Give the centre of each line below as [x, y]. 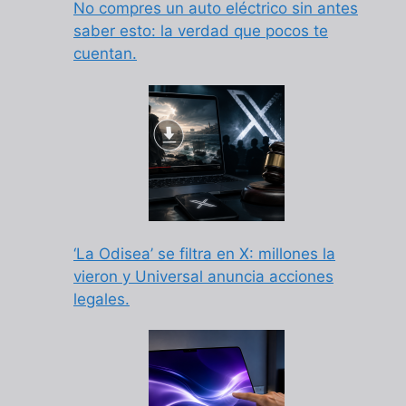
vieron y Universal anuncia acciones [203, 276]
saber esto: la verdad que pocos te [201, 31]
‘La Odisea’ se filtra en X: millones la [204, 253]
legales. [101, 299]
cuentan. [105, 54]
